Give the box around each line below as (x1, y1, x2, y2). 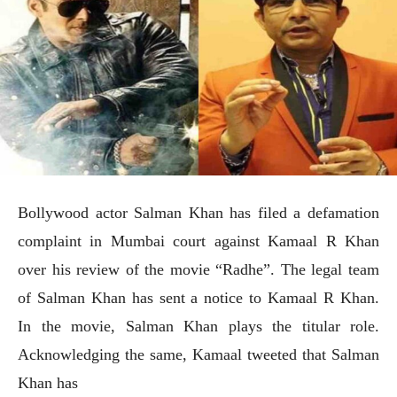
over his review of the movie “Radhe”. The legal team (18, 260, 379, 278)
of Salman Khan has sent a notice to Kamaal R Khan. (18, 288, 379, 307)
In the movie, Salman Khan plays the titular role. (18, 316, 379, 335)
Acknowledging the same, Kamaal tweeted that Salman (18, 345, 379, 363)
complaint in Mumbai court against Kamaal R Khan (18, 231, 379, 250)
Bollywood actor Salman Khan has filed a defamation (18, 203, 379, 222)
